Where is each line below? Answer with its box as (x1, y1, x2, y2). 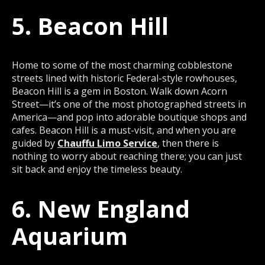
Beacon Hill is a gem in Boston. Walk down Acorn (12, 85, 227, 98)
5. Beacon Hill (12, 9, 169, 41)
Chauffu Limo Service (57, 137, 157, 150)
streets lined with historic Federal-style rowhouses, (12, 72, 237, 85)
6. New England (12, 192, 190, 224)
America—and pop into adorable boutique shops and (12, 111, 247, 124)
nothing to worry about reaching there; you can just (12, 150, 242, 163)
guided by (12, 137, 57, 150)
